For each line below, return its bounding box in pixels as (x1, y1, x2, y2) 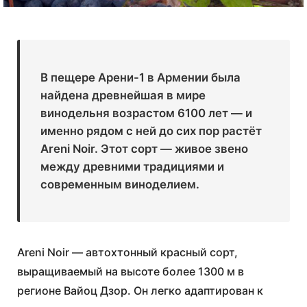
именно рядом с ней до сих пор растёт (40, 124, 262, 138)
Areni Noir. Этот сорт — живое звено (40, 142, 248, 156)
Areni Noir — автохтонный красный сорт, (17, 245, 238, 259)
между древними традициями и (40, 160, 224, 173)
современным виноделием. (40, 177, 199, 191)
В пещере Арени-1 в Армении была (40, 71, 241, 84)
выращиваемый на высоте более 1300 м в (17, 265, 244, 278)
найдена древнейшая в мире (40, 88, 206, 102)
